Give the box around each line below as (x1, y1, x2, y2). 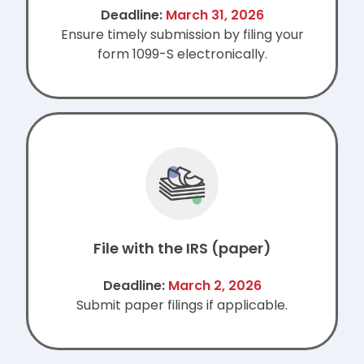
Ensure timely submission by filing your (60, 25, 304, 45)
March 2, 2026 (167, 276, 262, 296)
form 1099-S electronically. (97, 45, 267, 64)
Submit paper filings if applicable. (76, 296, 288, 315)
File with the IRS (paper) (93, 238, 271, 259)
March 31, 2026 (165, 6, 264, 25)
